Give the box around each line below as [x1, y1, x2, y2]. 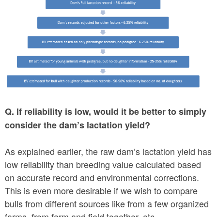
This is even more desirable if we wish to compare [5, 184, 198, 197]
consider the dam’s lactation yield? [5, 119, 150, 132]
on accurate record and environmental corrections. [5, 171, 199, 184]
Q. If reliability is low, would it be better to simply [5, 105, 206, 118]
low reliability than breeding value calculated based [5, 158, 201, 171]
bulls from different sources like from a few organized [5, 197, 209, 210]
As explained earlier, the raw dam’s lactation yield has [5, 145, 212, 158]
